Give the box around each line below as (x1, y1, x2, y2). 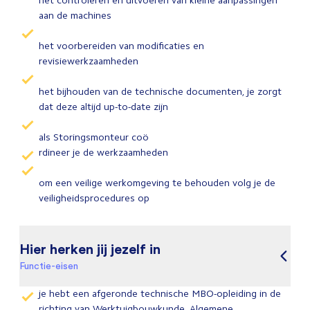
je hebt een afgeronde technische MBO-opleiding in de (39, 288, 281, 300)
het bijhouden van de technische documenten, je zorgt (39, 86, 282, 98)
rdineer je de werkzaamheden (39, 147, 171, 158)
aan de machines (39, 10, 114, 21)
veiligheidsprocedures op (39, 192, 152, 204)
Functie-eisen (19, 260, 78, 271)
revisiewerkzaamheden (39, 55, 141, 67)
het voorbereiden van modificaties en (39, 40, 204, 52)
